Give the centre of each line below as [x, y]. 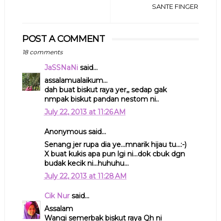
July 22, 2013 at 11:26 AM [85, 112]
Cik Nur [57, 196]
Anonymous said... [75, 132]
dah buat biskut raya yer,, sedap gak [105, 90]
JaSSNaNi [61, 68]
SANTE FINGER [175, 7]
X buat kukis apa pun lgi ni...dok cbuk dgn [114, 154]
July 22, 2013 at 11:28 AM [85, 176]
